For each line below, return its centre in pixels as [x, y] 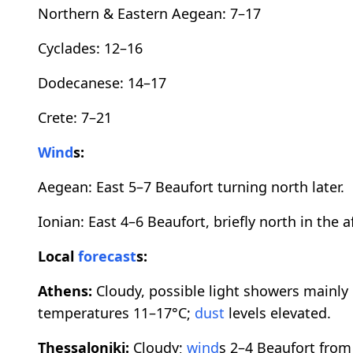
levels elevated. [278, 313]
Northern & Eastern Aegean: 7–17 [149, 14]
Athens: [65, 291]
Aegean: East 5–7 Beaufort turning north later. [191, 187]
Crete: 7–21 [75, 118]
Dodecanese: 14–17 [102, 83]
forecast [107, 256]
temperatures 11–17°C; [116, 313]
